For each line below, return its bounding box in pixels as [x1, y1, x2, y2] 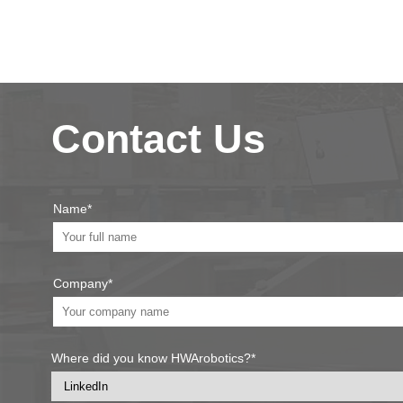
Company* [53, 276, 112, 291]
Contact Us [51, 116, 265, 163]
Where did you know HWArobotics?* [51, 351, 255, 366]
